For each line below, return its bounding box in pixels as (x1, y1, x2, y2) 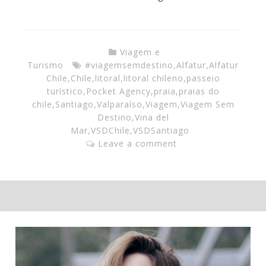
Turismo (27, 59, 64, 71)
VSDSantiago (133, 124, 189, 136)
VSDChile (91, 124, 130, 136)
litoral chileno (123, 72, 183, 84)
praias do (178, 85, 220, 97)
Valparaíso (96, 98, 142, 110)
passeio (186, 72, 220, 84)
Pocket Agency (85, 85, 151, 97)
